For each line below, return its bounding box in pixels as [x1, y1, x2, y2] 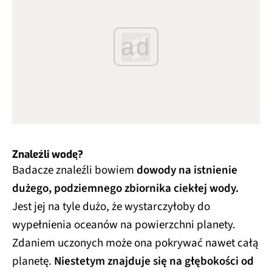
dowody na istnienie [137, 161, 237, 178]
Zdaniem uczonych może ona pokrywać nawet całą [12, 234, 259, 251]
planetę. [12, 253, 54, 270]
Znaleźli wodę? [12, 147, 83, 161]
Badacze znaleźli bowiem [12, 161, 137, 178]
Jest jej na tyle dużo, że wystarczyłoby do [12, 198, 210, 215]
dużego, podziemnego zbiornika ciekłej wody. [12, 180, 239, 197]
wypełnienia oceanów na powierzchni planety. [12, 216, 236, 233]
